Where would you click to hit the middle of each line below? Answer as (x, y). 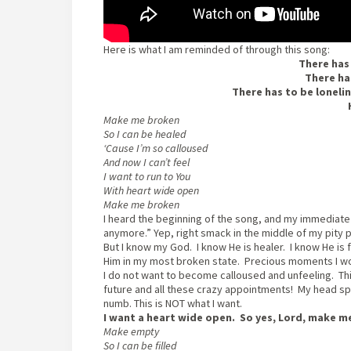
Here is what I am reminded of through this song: (217, 50)
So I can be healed (145, 134)
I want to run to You (147, 177)
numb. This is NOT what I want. (175, 304)
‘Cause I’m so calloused (156, 148)
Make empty (131, 332)
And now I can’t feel (147, 163)
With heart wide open (151, 191)
